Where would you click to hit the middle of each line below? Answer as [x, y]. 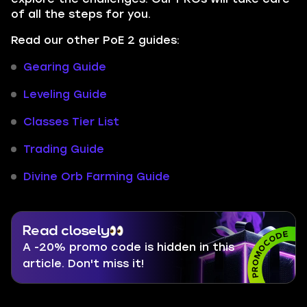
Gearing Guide [65, 67]
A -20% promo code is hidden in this [128, 247]
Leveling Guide [65, 94]
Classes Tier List [71, 122]
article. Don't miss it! [83, 263]
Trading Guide [64, 149]
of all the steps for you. [81, 14]
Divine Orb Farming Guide [97, 176]
